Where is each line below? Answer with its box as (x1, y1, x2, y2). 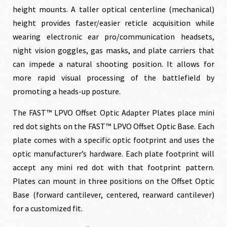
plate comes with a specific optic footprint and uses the (13, 134, 214, 145)
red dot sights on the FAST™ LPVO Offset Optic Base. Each (13, 121, 214, 131)
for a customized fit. (13, 203, 83, 213)
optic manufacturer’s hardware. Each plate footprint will (13, 148, 214, 159)
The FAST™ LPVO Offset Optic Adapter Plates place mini (13, 107, 214, 118)
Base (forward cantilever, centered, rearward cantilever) (13, 189, 214, 200)
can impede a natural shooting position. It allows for (13, 58, 214, 69)
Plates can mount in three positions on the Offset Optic (13, 175, 214, 186)
